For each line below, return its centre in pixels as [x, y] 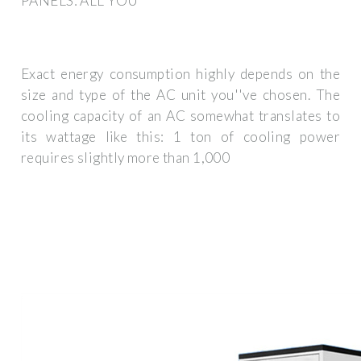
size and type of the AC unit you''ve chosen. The [180, 95]
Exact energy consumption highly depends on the [180, 74]
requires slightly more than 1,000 [126, 158]
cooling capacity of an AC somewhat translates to [180, 116]
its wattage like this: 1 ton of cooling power [180, 137]
